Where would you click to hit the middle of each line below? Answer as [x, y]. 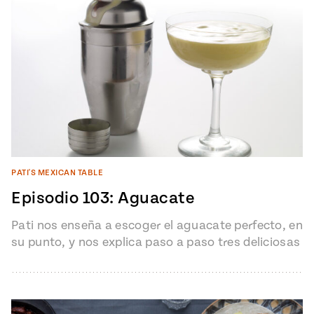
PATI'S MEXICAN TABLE [57, 172]
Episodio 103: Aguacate [103, 198]
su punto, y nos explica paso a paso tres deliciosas [156, 242]
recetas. [35, 259]
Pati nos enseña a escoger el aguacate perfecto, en [157, 225]
